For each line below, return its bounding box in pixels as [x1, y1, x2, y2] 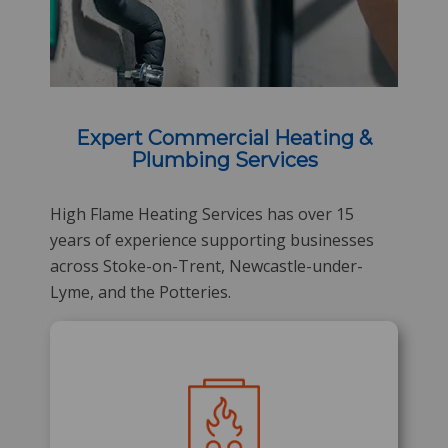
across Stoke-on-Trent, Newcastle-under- [50, 255, 363, 277]
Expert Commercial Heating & [76, 126, 372, 150]
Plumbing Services [130, 148, 318, 172]
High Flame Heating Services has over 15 [50, 203, 354, 225]
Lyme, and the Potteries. [50, 281, 231, 303]
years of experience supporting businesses [50, 229, 374, 251]
